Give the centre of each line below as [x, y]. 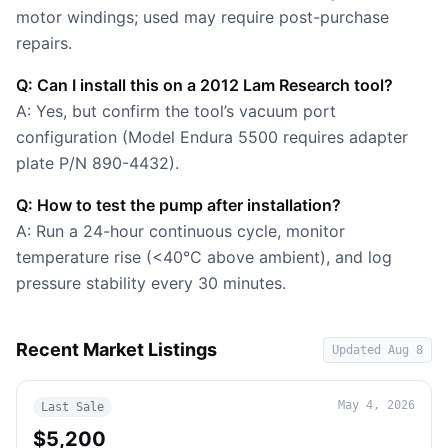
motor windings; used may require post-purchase [202, 17]
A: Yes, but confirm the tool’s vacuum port [176, 111]
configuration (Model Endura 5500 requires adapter [212, 137]
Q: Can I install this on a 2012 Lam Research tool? [204, 85]
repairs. [44, 43]
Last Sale [72, 407]
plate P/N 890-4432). [97, 163]
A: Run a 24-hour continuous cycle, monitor [180, 231]
